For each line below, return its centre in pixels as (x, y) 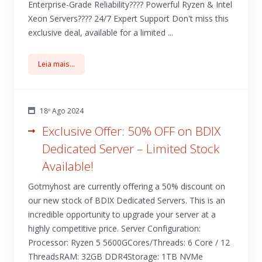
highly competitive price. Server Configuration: (114, 228)
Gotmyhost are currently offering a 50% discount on (127, 186)
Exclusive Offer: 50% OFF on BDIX (131, 131)
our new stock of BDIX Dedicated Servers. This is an (127, 200)
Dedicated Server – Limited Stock (131, 149)
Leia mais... (56, 64)
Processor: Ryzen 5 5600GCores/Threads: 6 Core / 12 (129, 242)
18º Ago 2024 (62, 111)
